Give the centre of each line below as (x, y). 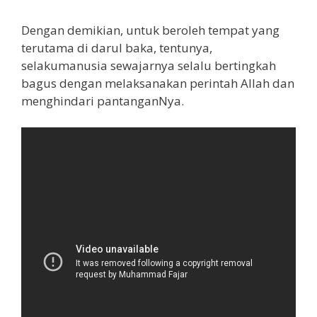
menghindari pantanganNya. (103, 100)
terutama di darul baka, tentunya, (117, 47)
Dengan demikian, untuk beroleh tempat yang (150, 30)
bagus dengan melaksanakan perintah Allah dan (158, 83)
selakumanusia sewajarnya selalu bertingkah (149, 65)
